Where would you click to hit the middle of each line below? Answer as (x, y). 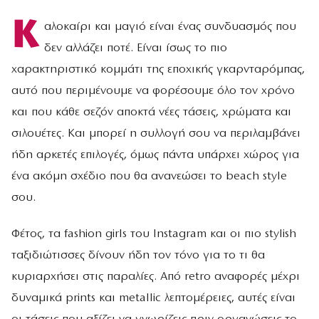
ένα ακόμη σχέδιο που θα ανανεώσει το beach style (149, 177)
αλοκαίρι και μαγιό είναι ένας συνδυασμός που (170, 27)
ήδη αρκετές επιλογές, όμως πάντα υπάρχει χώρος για (155, 155)
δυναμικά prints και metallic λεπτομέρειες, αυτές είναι (153, 298)
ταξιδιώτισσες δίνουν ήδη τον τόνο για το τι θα (138, 256)
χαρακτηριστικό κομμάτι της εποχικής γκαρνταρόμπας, (158, 70)
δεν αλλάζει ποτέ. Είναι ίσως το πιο (135, 48)
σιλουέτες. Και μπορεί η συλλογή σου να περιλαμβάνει (156, 134)
